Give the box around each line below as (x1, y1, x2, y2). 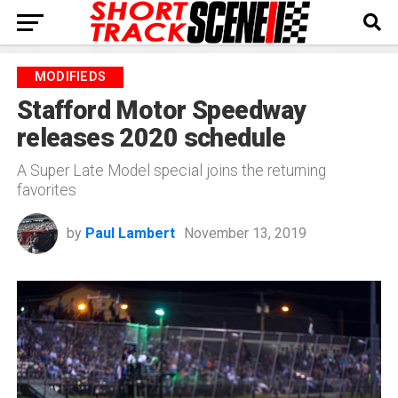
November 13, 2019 (183, 225, 306, 242)
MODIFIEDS (34, 69, 107, 84)
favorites (16, 181, 76, 199)
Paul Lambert (84, 225, 175, 242)
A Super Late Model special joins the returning (16, 162, 326, 179)
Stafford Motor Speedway (16, 95, 306, 125)
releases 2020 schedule (16, 123, 285, 153)
